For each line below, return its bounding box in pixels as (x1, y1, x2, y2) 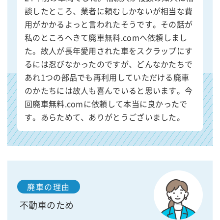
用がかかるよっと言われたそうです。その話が (25, 18, 193, 30)
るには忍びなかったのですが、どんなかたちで (25, 58, 193, 70)
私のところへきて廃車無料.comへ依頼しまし (25, 31, 188, 44)
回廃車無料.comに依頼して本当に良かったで (25, 98, 188, 110)
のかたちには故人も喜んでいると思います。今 (25, 84, 193, 97)
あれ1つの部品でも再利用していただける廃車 (25, 71, 190, 83)
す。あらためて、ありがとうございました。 (25, 111, 185, 123)
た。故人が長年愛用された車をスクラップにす (25, 45, 193, 57)
